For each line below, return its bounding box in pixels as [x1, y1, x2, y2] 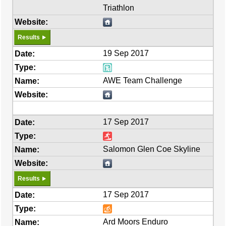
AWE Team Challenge [103, 76, 183, 85]
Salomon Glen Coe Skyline [103, 145, 201, 153]
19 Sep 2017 [103, 49, 149, 58]
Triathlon [103, 4, 135, 12]
